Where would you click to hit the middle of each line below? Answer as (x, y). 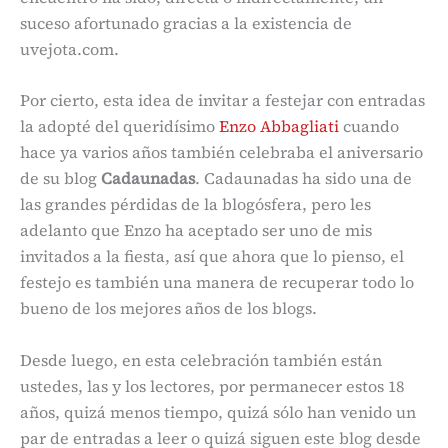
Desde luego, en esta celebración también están (201, 359)
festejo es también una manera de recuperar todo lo (217, 282)
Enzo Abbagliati (279, 126)
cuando (369, 126)
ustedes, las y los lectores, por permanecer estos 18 (212, 385)
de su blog (60, 178)
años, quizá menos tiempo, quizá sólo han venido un (218, 411)
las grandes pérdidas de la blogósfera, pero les (195, 204)
